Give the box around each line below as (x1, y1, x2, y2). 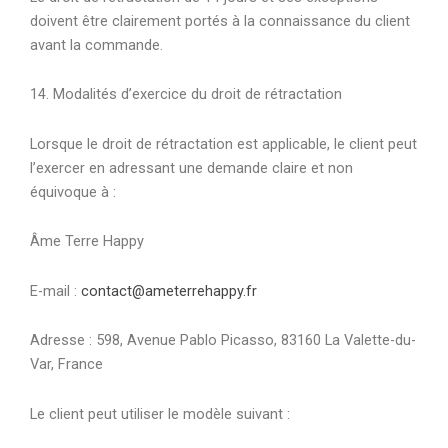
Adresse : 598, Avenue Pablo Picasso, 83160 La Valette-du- (30, 331, 416, 350)
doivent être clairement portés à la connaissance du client (30, 11, 410, 30)
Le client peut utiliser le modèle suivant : (30, 404, 290, 423)
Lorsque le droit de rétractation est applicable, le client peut (30, 134, 417, 153)
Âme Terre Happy (30, 232, 144, 251)
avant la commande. (30, 35, 167, 54)
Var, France (30, 355, 103, 374)
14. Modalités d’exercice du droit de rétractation (30, 85, 342, 104)
